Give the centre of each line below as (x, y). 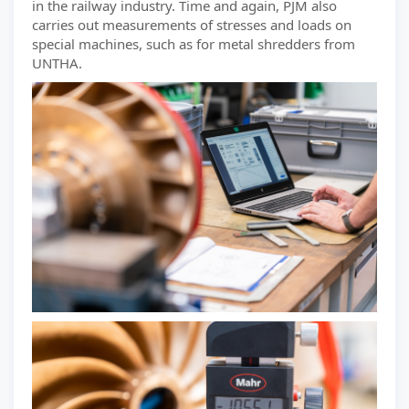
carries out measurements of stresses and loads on (192, 25)
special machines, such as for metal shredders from (194, 44)
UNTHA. (57, 63)
